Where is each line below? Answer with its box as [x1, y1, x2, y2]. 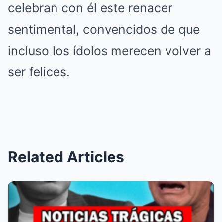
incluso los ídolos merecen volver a [8, 43, 211, 58]
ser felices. [8, 64, 70, 80]
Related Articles [8, 148, 124, 166]
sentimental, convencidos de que [8, 22, 200, 37]
